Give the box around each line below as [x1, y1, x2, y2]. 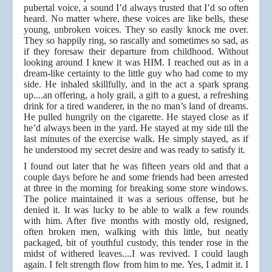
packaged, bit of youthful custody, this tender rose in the [24, 237, 248, 248]
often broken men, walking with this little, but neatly [24, 226, 248, 237]
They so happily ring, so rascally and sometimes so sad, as [24, 35, 248, 46]
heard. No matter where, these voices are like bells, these [24, 13, 248, 24]
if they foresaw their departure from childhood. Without [24, 46, 248, 57]
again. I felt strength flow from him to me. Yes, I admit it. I [24, 259, 248, 270]
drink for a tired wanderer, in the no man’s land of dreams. [24, 101, 248, 112]
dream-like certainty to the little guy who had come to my [24, 68, 248, 79]
